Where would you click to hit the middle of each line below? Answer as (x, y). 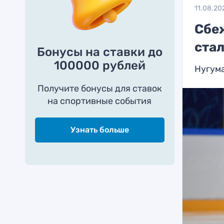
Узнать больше (99, 130)
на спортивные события (100, 101)
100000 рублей (99, 65)
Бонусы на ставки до (99, 52)
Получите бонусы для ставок (99, 88)
